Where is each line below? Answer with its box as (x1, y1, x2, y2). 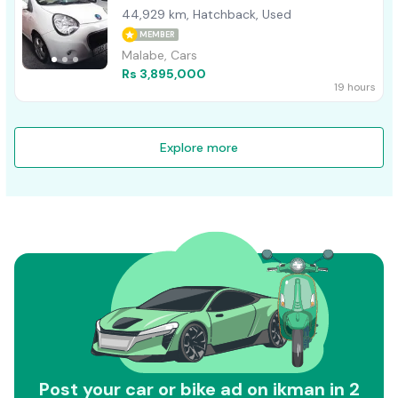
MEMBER (139, 29, 175, 41)
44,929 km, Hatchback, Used (122, 6, 291, 23)
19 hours (334, 80, 376, 95)
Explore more (160, 139, 238, 156)
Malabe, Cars (122, 47, 197, 64)
